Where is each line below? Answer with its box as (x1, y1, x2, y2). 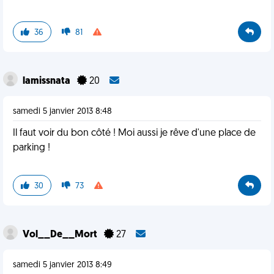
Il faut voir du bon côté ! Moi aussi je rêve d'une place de (13, 128, 256, 138)
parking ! (13, 143, 50, 153)
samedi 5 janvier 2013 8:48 (13, 107, 112, 116)
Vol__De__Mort (23, 230, 99, 240)
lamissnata (23, 76, 72, 86)
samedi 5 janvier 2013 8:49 (13, 261, 112, 270)
